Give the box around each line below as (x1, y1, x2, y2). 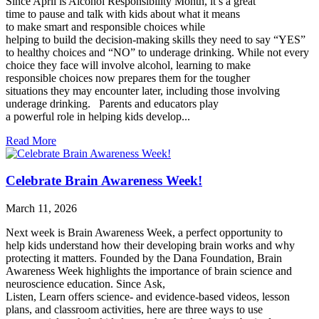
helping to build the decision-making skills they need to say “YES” (6, 33, 305, 46)
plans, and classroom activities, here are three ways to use (6, 303, 263, 315)
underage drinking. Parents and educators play (6, 97, 219, 110)
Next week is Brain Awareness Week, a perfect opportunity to (6, 226, 283, 239)
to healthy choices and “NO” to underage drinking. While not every (6, 46, 309, 58)
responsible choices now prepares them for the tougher (6, 71, 250, 84)
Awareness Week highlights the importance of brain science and (6, 264, 292, 277)
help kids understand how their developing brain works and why (6, 239, 295, 251)
